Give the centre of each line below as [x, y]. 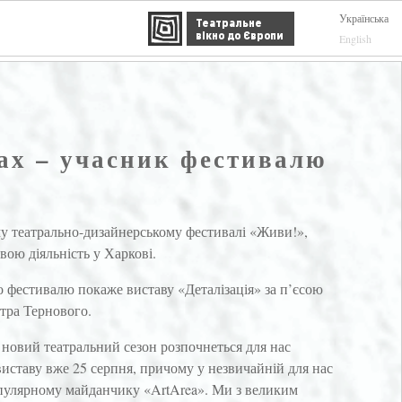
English [355, 39]
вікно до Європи [240, 35]
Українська [364, 18]
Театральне [229, 22]
